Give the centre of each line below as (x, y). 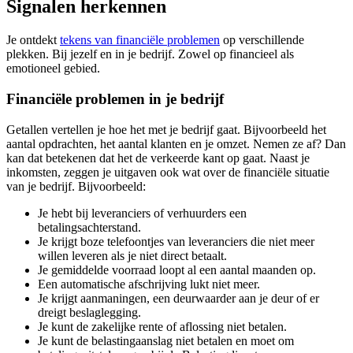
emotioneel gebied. (53, 69)
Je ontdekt (33, 40)
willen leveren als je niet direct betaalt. (132, 255)
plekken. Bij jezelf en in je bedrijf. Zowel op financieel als (150, 54)
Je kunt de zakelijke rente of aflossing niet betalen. (162, 326)
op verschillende (262, 40)
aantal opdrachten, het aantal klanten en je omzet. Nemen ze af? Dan (176, 143)
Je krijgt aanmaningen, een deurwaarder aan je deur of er (178, 298)
